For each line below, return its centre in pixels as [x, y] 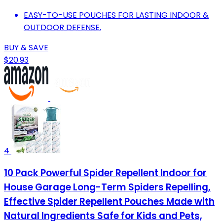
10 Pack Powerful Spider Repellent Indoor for [105, 173]
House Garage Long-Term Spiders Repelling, [107, 187]
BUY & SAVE [26, 47]
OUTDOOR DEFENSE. [62, 27]
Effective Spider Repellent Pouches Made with [109, 202]
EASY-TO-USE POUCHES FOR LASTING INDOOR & [116, 15]
